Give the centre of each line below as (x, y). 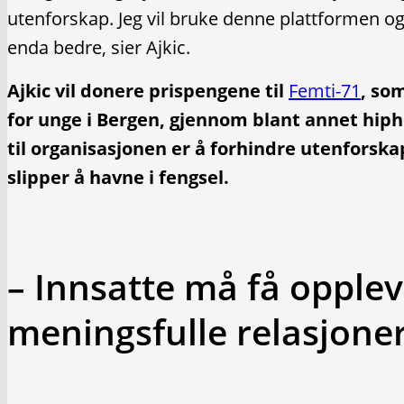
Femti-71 (325, 91)
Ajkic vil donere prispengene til (148, 91)
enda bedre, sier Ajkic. (99, 47)
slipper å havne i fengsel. (123, 177)
